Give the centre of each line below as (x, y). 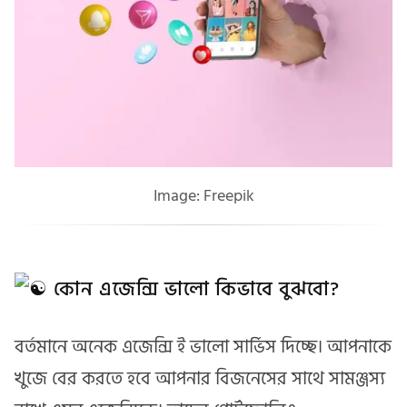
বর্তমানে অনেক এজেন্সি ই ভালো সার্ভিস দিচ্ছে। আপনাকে (203, 347)
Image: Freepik (203, 196)
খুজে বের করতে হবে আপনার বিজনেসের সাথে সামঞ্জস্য (200, 378)
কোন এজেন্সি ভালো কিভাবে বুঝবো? (194, 289)
